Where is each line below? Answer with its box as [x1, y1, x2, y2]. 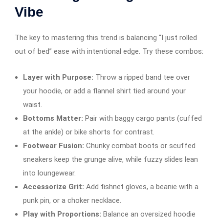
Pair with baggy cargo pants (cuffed [83, 113, 202, 123]
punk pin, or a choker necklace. [23, 196, 121, 205]
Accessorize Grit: [23, 182, 84, 191]
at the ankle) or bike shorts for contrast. [23, 127, 154, 136]
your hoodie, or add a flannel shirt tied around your [23, 86, 186, 95]
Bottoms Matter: [23, 113, 83, 123]
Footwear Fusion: [23, 141, 84, 150]
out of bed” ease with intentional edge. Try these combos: [15, 46, 203, 56]
